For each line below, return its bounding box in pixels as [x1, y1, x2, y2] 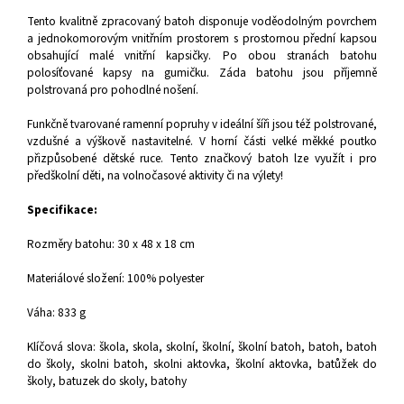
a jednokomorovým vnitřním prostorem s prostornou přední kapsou [27, 29, 377, 47]
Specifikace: [27, 200, 97, 218]
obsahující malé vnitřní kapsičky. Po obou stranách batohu [27, 46, 377, 64]
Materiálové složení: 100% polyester [27, 269, 204, 287]
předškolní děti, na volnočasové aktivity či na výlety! [27, 166, 283, 184]
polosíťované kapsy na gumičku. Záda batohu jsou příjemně [27, 63, 377, 81]
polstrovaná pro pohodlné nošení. [27, 80, 198, 98]
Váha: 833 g [27, 303, 86, 321]
